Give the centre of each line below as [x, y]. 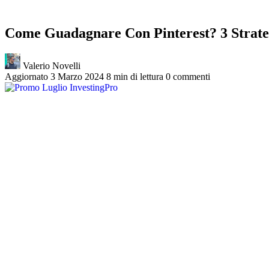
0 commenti [188, 76]
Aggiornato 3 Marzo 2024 [54, 76]
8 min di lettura [135, 76]
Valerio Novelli [50, 65]
